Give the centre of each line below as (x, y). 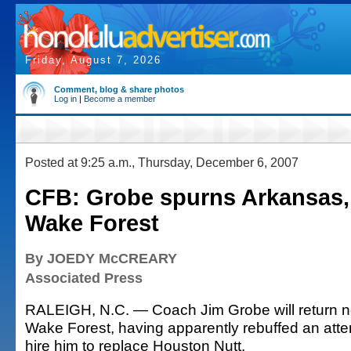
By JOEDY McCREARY (101, 259)
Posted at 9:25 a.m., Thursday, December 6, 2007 (162, 162)
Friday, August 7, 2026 (93, 60)
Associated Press (84, 278)
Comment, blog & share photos (119, 89)
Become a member (120, 99)
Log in (65, 99)
